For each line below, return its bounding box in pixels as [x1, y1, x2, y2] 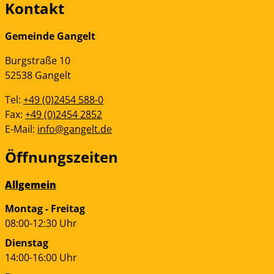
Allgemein [5, 178, 56, 192]
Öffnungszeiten [5, 147, 118, 168]
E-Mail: [5, 122, 37, 136]
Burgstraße [5, 54, 57, 68]
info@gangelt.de [37, 122, 112, 136]
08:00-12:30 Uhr [5, 217, 77, 231]
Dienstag [5, 236, 48, 250]
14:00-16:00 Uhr [5, 251, 77, 265]
